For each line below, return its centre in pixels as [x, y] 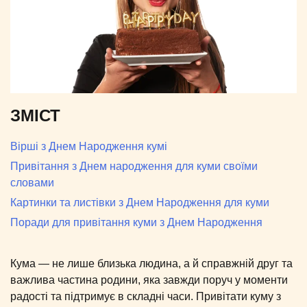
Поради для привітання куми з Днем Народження [136, 222]
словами [32, 182]
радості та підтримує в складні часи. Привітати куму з [146, 296]
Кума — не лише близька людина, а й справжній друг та [151, 263]
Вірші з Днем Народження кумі [89, 146]
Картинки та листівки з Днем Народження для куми [140, 202]
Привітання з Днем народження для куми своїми [134, 166]
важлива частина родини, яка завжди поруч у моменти [149, 280]
